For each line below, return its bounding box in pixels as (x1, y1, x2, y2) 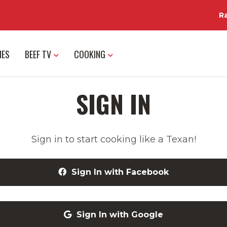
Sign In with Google (77, 210, 163, 220)
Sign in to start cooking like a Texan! (31, 133, 196, 145)
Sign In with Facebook (71, 167, 169, 177)
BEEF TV (25, 47, 51, 61)
